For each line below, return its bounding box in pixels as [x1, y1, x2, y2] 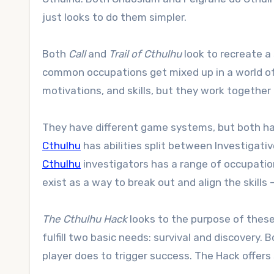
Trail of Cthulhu [109, 48, 182, 60]
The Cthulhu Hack [42, 213, 127, 225]
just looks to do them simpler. [42, 11, 187, 23]
